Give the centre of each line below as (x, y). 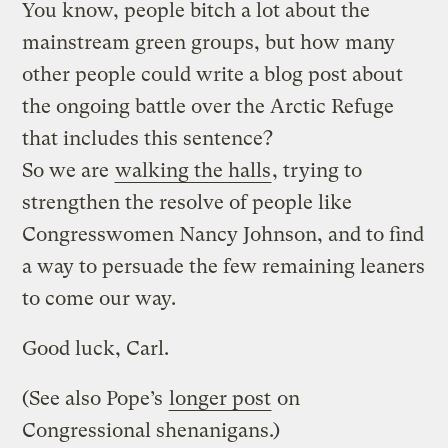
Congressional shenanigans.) (151, 430)
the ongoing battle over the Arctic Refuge (208, 106)
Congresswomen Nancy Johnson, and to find (223, 234)
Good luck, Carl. (96, 348)
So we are (68, 170)
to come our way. (99, 298)
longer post (220, 398)
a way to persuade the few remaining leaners (224, 266)
